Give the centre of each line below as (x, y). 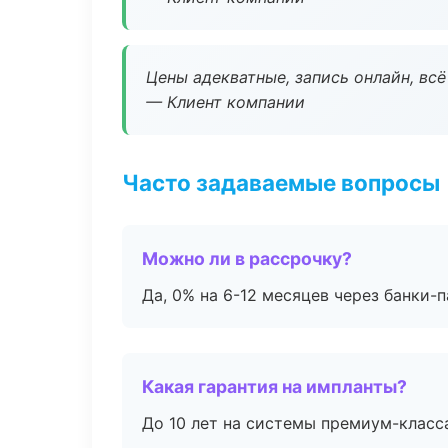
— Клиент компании (225, 102)
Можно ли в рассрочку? (247, 258)
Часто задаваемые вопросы (281, 182)
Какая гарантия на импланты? (274, 386)
